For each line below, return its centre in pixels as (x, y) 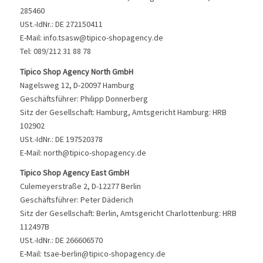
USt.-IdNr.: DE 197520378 (61, 139)
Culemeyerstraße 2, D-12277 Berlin (80, 186)
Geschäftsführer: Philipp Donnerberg (84, 98)
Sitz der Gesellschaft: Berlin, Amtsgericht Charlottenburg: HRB (128, 213)
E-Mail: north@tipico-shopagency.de (83, 152)
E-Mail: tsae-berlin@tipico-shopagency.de (92, 254)
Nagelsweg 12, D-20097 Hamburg (77, 85)
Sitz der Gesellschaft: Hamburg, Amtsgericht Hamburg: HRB (123, 112)
